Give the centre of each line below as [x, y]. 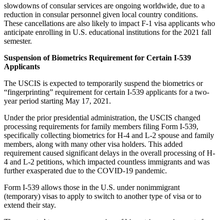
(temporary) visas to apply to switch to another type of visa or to [103, 196]
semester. [18, 41]
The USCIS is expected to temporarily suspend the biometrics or [103, 83]
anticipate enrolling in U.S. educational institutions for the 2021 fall [108, 32]
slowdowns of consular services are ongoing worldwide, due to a [104, 6]
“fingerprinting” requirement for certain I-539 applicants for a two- [107, 92]
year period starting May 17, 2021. [57, 101]
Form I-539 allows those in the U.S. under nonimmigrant [92, 188]
